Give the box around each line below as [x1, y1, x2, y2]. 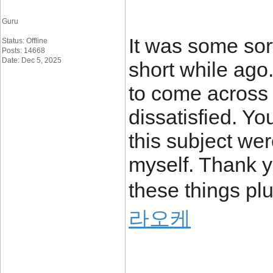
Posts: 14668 [2, 46, 45, 55]
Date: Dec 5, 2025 [2, 56, 62, 65]
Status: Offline [2, 37, 48, 45]
